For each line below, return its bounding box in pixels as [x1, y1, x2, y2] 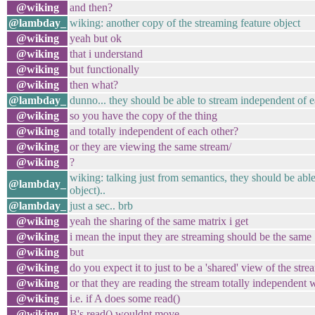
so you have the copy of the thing [70, 110, 217, 122]
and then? [70, 1, 112, 13]
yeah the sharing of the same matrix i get [70, 215, 248, 227]
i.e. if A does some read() [70, 292, 180, 304]
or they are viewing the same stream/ [70, 141, 231, 153]
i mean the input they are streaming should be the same [70, 231, 311, 243]
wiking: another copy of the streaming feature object [70, 17, 300, 29]
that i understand [70, 48, 143, 60]
